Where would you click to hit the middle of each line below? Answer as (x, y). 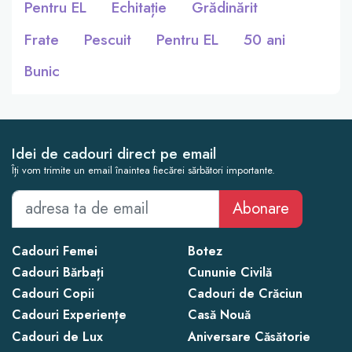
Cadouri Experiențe (69, 315)
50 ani (264, 39)
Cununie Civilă (230, 273)
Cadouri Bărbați (58, 273)
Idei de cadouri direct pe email (114, 154)
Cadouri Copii (53, 294)
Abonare (261, 209)
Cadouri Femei (55, 251)
